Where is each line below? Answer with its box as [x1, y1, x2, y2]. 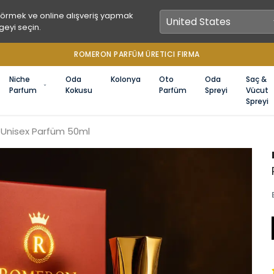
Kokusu [65, 85, 92, 95]
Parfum [9, 85, 37, 95]
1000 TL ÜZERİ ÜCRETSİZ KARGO [76, 49, 198, 59]
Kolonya [111, 74, 141, 84]
